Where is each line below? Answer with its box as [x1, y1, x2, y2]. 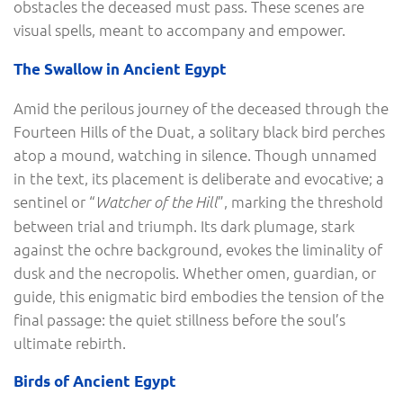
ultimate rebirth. [13, 332, 126, 353]
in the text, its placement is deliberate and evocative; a [13, 167, 384, 188]
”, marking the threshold [218, 191, 383, 211]
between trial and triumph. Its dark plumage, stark [13, 215, 354, 236]
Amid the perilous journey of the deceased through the [13, 97, 389, 118]
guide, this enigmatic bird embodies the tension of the [13, 285, 384, 306]
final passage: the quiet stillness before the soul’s [13, 309, 345, 329]
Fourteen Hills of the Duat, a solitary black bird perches [13, 121, 385, 141]
